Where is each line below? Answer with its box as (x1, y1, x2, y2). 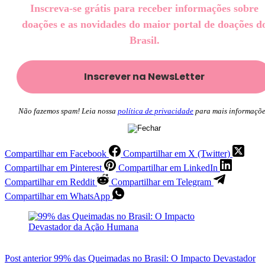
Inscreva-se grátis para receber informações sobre (30, 2, 258, 14)
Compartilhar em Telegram (111, 176, 211, 187)
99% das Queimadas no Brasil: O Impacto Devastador (54, 253, 256, 263)
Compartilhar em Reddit (5, 176, 95, 187)
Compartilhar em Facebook (5, 148, 106, 159)
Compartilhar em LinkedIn (118, 162, 218, 173)
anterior (21, 253, 54, 263)
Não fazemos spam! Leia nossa (18, 106, 118, 115)
